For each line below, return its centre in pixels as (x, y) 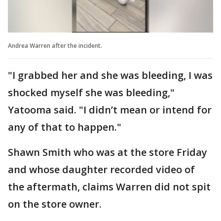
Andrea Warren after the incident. (55, 45)
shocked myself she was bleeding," (91, 92)
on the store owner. (55, 204)
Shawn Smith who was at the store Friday (108, 152)
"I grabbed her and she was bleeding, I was (110, 75)
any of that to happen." (65, 127)
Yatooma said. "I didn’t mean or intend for (110, 110)
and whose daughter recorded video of (101, 169)
